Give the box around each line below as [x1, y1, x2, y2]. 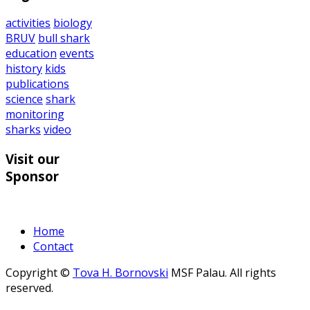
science [6, 91, 43, 107]
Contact [33, 239, 73, 255]
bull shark [38, 30, 90, 46]
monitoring [6, 107, 64, 122]
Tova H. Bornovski [73, 265, 168, 281]
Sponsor [6, 167, 59, 185]
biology [53, 15, 92, 30]
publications [6, 76, 69, 91]
